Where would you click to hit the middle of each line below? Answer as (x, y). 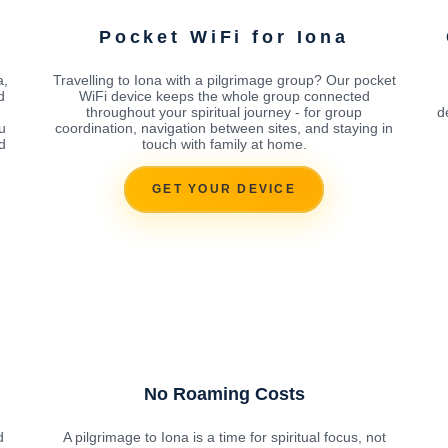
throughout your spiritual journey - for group (224, 111)
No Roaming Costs (224, 393)
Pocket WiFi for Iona (224, 36)
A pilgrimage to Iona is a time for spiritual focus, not (224, 436)
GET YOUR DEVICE (224, 189)
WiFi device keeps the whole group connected (224, 95)
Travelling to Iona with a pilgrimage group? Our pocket (224, 79)
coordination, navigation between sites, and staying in (224, 127)
